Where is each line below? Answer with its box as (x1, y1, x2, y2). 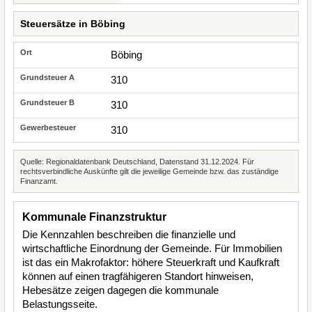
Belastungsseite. (22, 298, 97, 310)
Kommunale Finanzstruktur (22, 211, 166, 223)
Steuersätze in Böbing (20, 18, 125, 29)
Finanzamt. (20, 177, 58, 185)
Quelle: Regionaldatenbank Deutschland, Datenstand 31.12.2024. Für (20, 157, 254, 166)
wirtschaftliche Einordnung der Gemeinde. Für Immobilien (22, 242, 282, 254)
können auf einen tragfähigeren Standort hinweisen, (22, 270, 253, 282)
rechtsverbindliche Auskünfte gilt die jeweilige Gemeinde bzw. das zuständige (20, 167, 279, 175)
